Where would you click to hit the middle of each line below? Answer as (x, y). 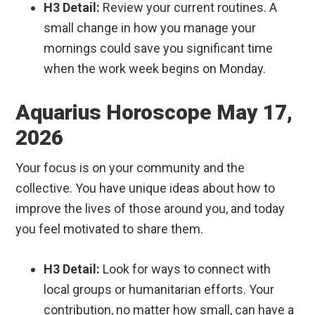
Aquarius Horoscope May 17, (154, 112)
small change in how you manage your (150, 28)
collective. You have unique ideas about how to (146, 188)
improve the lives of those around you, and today (150, 209)
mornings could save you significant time (159, 49)
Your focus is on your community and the (130, 168)
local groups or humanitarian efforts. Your (159, 290)
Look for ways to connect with (186, 269)
